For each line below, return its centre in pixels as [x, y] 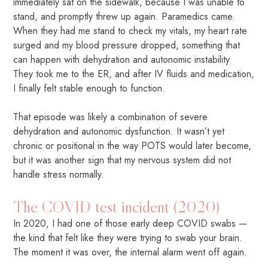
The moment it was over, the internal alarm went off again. [130, 252]
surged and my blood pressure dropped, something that [127, 45]
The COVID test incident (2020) [117, 206]
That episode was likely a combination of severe [111, 117]
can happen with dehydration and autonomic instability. [123, 59]
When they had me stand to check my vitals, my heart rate [130, 31]
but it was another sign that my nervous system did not [122, 160]
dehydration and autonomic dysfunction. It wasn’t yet [119, 131]
